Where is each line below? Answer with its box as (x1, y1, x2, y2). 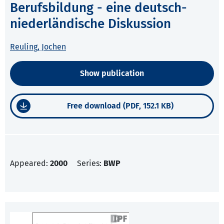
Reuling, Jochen (10, 42, 66, 52)
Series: (77, 158, 103, 168)
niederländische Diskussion (10, 16, 171, 32)
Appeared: (10, 158, 50, 168)
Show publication (80, 68, 144, 78)
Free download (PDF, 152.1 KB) (67, 101, 173, 111)
